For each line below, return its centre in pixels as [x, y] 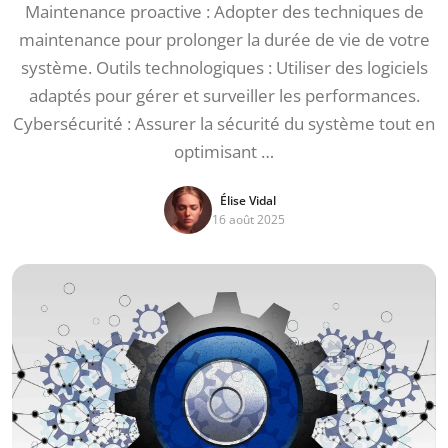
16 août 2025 [248, 219]
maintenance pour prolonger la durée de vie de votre [224, 39]
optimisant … [224, 151]
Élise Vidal [248, 200]
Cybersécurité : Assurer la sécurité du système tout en [224, 123]
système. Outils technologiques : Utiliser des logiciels [224, 67]
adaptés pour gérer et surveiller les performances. [224, 95]
